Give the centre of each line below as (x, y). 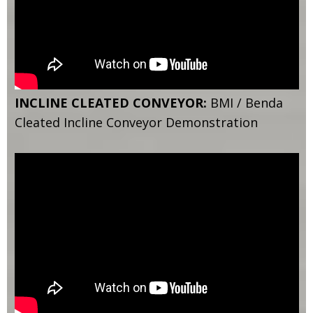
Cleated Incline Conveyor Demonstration (136, 122)
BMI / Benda (245, 102)
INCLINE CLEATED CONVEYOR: (110, 102)
